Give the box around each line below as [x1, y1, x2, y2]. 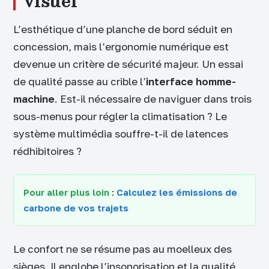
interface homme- [146, 74, 236, 88]
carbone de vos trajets [23, 202, 128, 213]
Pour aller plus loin [23, 186, 109, 198]
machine [13, 92, 55, 105]
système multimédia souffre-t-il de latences [13, 127, 228, 140]
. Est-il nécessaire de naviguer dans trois [55, 92, 252, 105]
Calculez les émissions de [116, 186, 237, 198]
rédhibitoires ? [13, 144, 82, 157]
